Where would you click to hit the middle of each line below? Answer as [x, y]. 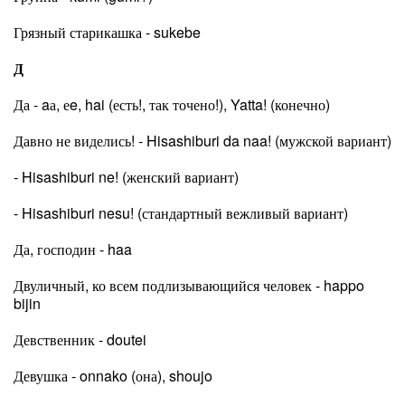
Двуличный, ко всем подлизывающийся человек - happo [189, 285]
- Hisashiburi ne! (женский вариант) [126, 177]
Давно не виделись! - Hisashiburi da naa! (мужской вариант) [202, 141]
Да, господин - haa [73, 249]
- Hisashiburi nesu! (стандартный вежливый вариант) [181, 213]
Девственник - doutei [80, 339]
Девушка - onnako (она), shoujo [113, 376]
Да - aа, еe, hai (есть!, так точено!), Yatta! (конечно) [172, 104]
